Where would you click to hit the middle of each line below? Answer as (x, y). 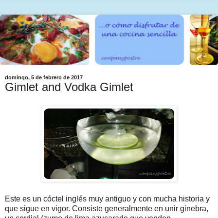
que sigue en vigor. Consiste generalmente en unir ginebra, (107, 208)
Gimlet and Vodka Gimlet (69, 87)
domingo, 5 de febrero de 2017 (44, 78)
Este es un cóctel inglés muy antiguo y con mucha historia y (107, 199)
